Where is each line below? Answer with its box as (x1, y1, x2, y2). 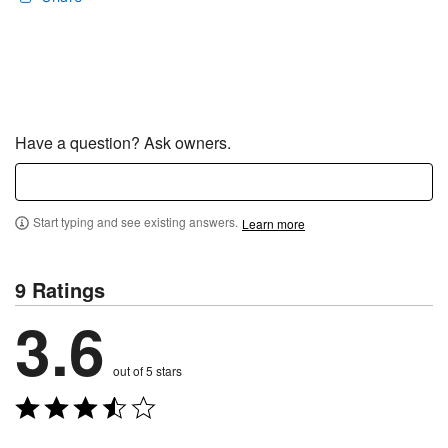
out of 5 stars (113, 362, 182, 379)
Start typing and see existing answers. (33, 213, 238, 230)
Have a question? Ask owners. (15, 131, 231, 154)
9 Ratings (15, 275, 105, 304)
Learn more (242, 214, 305, 232)
